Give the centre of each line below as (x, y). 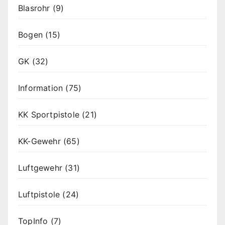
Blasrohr (34, 8)
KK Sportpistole (49, 115)
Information (41, 88)
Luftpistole (39, 195)
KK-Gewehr (39, 141)
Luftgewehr (40, 168)
